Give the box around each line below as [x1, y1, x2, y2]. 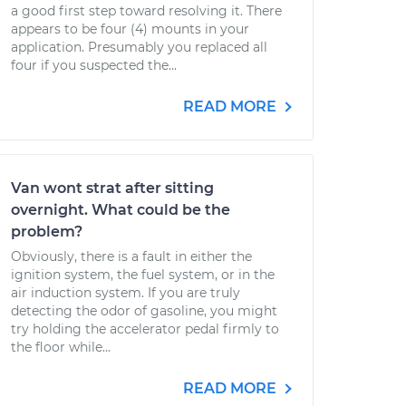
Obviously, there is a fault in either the [11, 248, 252, 265]
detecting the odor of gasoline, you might [11, 303, 277, 319]
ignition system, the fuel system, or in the [11, 266, 275, 283]
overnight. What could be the [11, 201, 230, 218]
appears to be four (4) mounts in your [11, 21, 249, 37]
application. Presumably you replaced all [11, 39, 267, 55]
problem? [11, 223, 82, 240]
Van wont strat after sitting [11, 179, 214, 197]
